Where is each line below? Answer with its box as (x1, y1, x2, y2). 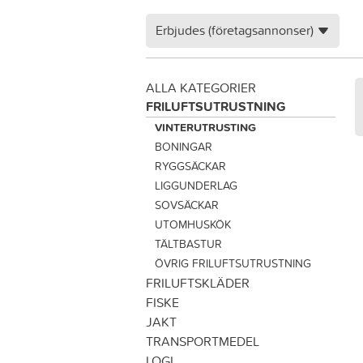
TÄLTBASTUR (154, 236, 222, 252)
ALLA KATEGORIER (146, 79, 256, 96)
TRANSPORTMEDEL (146, 332, 259, 350)
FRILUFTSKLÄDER (146, 274, 250, 292)
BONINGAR (154, 139, 212, 155)
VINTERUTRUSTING (154, 119, 256, 135)
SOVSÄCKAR (154, 197, 219, 213)
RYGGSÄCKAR (154, 158, 226, 174)
